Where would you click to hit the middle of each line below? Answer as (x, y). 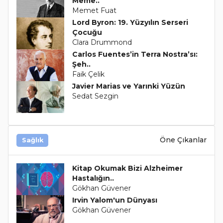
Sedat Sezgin (95, 96)
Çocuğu (87, 32)
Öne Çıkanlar (183, 140)
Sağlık (32, 140)
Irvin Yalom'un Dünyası (114, 200)
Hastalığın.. (93, 178)
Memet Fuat (94, 10)
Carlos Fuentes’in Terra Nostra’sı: (135, 54)
